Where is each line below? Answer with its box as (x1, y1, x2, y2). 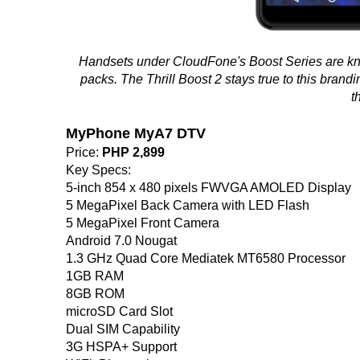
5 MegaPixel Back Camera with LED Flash (66, 198, 309, 212)
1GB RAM (66, 268, 124, 283)
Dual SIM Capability (66, 321, 180, 336)
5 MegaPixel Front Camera (66, 215, 219, 230)
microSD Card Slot (66, 304, 173, 318)
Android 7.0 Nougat (66, 233, 177, 247)
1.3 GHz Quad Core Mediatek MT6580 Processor (66, 251, 346, 265)
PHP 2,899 (102, 145, 165, 159)
